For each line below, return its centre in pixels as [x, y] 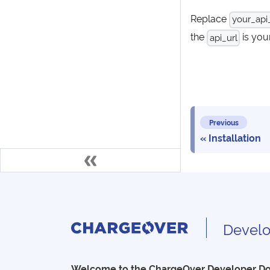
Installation [235, 138]
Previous [224, 122]
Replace [210, 18]
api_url [223, 37]
